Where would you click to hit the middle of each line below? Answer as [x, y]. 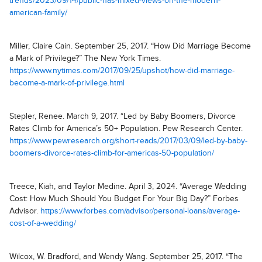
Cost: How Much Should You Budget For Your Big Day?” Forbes [124, 199]
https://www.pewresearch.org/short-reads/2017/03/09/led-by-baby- [128, 141]
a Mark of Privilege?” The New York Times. [85, 58]
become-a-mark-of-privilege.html [67, 83]
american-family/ [38, 13]
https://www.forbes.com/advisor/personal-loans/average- [140, 211]
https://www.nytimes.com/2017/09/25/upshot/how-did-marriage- [122, 71]
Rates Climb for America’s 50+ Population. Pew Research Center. [126, 129]
